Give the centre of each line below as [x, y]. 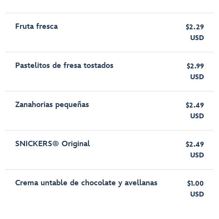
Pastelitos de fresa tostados [65, 66]
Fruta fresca [37, 27]
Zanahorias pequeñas [52, 105]
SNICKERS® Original [53, 144]
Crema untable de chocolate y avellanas [87, 183]
